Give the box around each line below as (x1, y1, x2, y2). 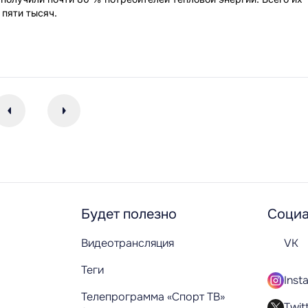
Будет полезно (81, 206, 177, 223)
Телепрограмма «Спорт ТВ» (81, 289, 225, 304)
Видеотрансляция (81, 236, 174, 250)
